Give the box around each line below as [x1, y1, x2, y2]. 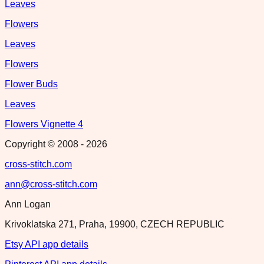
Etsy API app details [5, 239, 88, 249]
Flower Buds [5, 78, 58, 89]
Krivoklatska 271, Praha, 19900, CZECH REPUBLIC [5, 219, 225, 229]
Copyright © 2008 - [5, 138, 86, 149]
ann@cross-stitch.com [5, 179, 97, 189]
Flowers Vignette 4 [5, 118, 83, 129]
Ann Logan [5, 199, 51, 209]
